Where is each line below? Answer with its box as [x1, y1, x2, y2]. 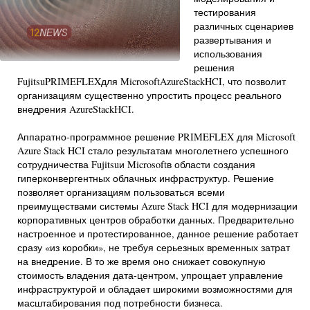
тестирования [194, 6, 256, 19]
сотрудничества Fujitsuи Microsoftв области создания [17, 158, 255, 171]
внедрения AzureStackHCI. [17, 102, 134, 116]
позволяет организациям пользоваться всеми [17, 185, 225, 199]
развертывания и [194, 33, 271, 46]
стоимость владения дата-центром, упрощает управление [17, 268, 283, 282]
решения [194, 61, 235, 74]
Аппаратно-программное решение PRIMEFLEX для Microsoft [17, 130, 295, 143]
